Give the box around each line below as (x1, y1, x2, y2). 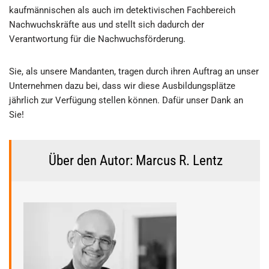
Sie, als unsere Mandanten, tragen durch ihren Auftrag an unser (9, 66, 259, 77)
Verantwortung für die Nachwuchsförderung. (9, 34, 186, 44)
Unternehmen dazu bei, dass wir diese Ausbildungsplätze (9, 80, 235, 91)
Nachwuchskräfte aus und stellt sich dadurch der (9, 19, 204, 30)
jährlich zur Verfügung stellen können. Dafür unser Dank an (9, 95, 243, 106)
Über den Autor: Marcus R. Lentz (49, 153, 223, 168)
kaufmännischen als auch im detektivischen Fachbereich (9, 5, 235, 16)
